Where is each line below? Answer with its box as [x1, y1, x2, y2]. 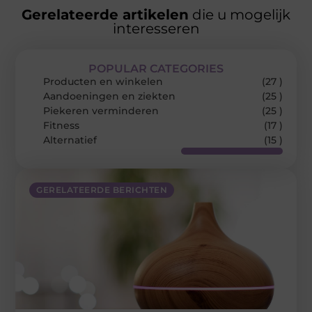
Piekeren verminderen [43, 104, 159, 118]
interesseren [112, 20, 200, 38]
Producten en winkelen [43, 75, 164, 88]
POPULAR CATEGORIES [88, 62, 224, 76]
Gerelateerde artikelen [22, 6, 189, 24]
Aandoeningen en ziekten [43, 90, 176, 103]
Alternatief [43, 134, 97, 147]
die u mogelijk [189, 6, 290, 24]
